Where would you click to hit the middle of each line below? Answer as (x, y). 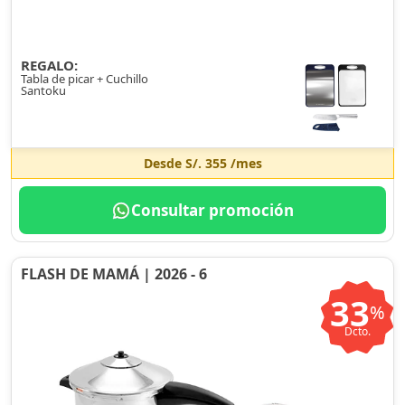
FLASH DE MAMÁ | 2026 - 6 (114, 274)
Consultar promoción (212, 210)
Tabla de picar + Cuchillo (85, 79)
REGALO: (49, 65)
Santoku (43, 90)
